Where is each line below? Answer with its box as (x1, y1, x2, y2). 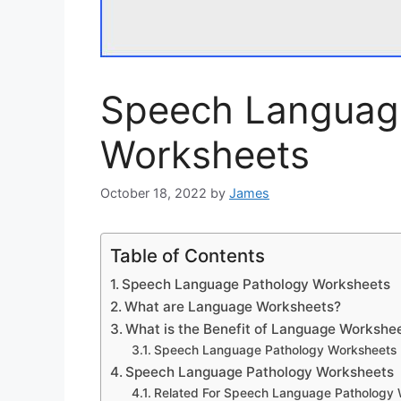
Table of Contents (110, 244, 265, 268)
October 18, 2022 (100, 185, 207, 201)
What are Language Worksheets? (124, 298, 342, 316)
